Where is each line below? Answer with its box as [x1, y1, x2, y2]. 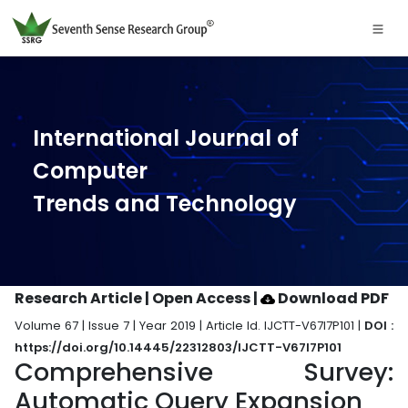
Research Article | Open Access [15, 288, 253, 309]
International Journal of [33, 123, 299, 153]
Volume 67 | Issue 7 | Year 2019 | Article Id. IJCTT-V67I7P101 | [15, 317, 364, 334]
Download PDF [275, 288, 389, 309]
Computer [33, 156, 148, 186]
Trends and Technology [33, 189, 297, 219]
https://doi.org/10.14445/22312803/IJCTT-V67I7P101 [15, 339, 342, 356]
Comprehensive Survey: [15, 354, 393, 390]
